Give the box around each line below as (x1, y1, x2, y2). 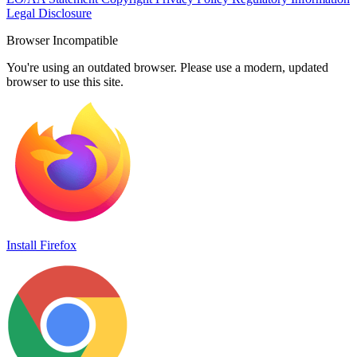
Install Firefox (6, 238, 76, 253)
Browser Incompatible (6, 33, 118, 48)
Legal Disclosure (6, 6, 92, 21)
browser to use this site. (6, 75, 124, 89)
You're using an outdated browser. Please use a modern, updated (6, 61, 328, 75)
